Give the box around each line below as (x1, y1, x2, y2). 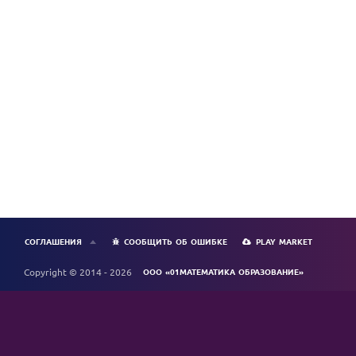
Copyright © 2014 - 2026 (24, 265, 139, 278)
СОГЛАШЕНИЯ (25, 235, 82, 247)
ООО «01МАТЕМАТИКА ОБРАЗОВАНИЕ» (143, 265, 304, 277)
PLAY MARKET (256, 235, 312, 247)
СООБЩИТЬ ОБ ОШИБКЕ (124, 235, 227, 247)
